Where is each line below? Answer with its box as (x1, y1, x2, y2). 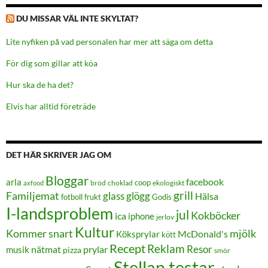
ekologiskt (153, 178, 184, 188)
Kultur (75, 224, 114, 241)
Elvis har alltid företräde (6, 101, 96, 112)
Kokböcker (191, 209, 240, 223)
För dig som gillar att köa (6, 58, 98, 69)
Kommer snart (6, 227, 73, 240)
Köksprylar (116, 229, 160, 240)
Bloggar (45, 173, 89, 188)
